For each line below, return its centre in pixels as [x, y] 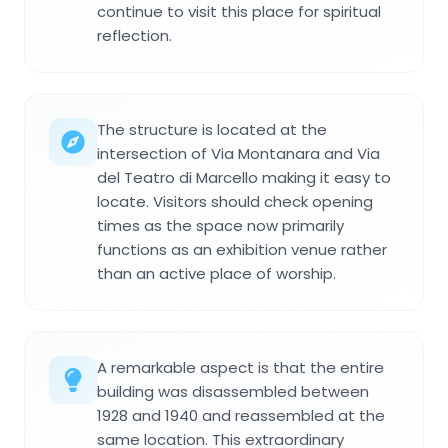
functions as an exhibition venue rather [242, 249]
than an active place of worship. [216, 273]
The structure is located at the [212, 129]
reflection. [134, 35]
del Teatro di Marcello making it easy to [244, 177]
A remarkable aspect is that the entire [240, 367]
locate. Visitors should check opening [235, 201]
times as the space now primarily [220, 225]
